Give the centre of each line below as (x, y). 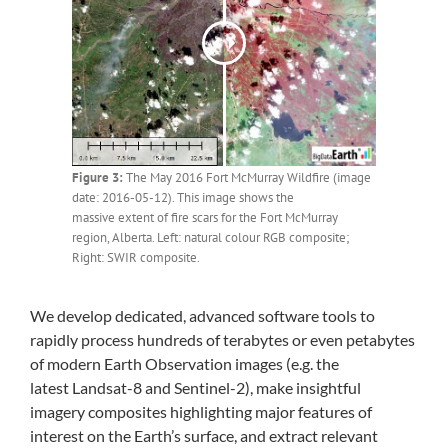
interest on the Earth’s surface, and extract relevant (204, 436)
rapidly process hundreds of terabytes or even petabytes (222, 340)
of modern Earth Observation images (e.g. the (184, 364)
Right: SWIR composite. (136, 258)
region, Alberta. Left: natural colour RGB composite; (210, 238)
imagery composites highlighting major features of (201, 412)
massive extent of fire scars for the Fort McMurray (205, 218)
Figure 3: (97, 178)
